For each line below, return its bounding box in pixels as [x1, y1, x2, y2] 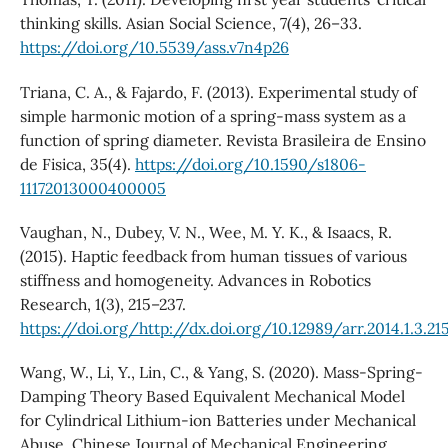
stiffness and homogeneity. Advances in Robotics [19, 269, 371, 290]
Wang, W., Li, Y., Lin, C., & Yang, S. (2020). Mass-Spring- [19, 361, 423, 382]
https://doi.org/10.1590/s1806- [134, 153, 366, 174]
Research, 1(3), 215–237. [19, 293, 186, 314]
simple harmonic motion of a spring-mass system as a [19, 105, 406, 126]
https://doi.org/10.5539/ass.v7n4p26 [19, 37, 289, 58]
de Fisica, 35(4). [19, 153, 135, 174]
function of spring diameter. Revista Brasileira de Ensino [19, 129, 426, 150]
